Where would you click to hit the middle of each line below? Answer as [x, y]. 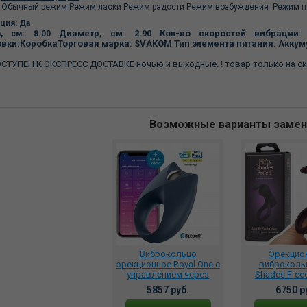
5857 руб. [168, 290]
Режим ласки [96, 7]
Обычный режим [35, 7]
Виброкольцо [168, 254]
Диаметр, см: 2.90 [109, 33]
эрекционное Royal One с [168, 264]
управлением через [168, 274]
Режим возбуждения [230, 7]
